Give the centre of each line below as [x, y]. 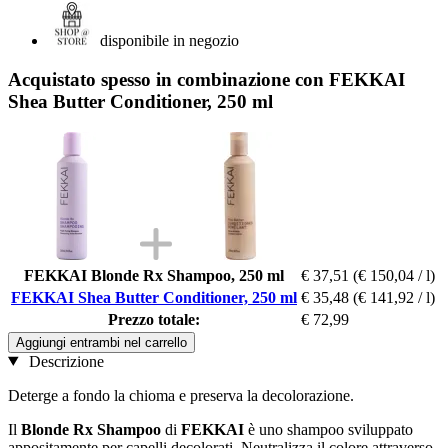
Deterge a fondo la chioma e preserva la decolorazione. [181, 395]
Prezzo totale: [154, 319]
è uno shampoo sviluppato [330, 429]
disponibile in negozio [169, 41]
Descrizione [64, 361]
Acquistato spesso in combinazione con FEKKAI [206, 79]
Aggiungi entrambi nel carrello [101, 342]
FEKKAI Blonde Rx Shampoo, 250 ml [154, 275]
